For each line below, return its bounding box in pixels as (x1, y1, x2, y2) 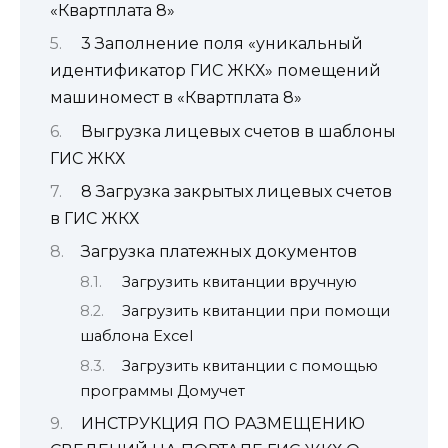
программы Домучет (80, 381, 245, 400)
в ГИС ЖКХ (50, 209, 139, 228)
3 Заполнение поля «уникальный (80, 34, 363, 54)
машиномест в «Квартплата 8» (50, 88, 302, 108)
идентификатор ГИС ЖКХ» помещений (50, 61, 381, 81)
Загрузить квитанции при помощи (121, 302, 390, 321)
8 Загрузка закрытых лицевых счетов (80, 182, 392, 201)
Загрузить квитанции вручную (121, 272, 357, 291)
